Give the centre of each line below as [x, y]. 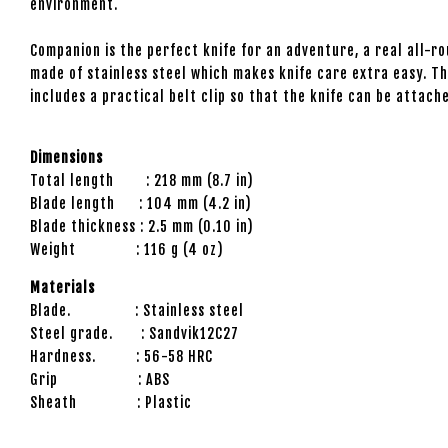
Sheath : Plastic [111, 402]
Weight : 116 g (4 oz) [127, 249]
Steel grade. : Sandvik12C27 [134, 333]
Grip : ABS [100, 379]
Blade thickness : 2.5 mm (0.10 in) [142, 226]
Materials [62, 287]
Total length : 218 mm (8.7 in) [142, 180]
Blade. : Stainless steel [137, 310]
